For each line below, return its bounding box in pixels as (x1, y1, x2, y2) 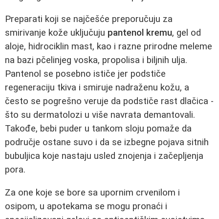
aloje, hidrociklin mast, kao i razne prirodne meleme (5, 41, 212, 52)
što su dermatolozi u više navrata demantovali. (5, 109, 195, 121)
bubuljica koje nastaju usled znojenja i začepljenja (5, 151, 203, 162)
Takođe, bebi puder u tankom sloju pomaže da (5, 123, 192, 134)
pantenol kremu (108, 27, 172, 39)
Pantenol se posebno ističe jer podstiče (5, 68, 166, 80)
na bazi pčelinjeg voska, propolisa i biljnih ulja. (5, 55, 187, 66)
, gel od (172, 27, 201, 39)
